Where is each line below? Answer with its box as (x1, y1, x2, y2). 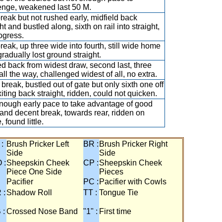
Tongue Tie (99, 188, 138, 197)
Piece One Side (6, 167, 62, 176)
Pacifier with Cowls (99, 177, 166, 186)
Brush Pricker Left (6, 140, 69, 148)
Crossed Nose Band (6, 207, 78, 216)
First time (99, 207, 131, 216)
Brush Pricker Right (99, 140, 167, 148)
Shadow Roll (6, 188, 52, 197)
